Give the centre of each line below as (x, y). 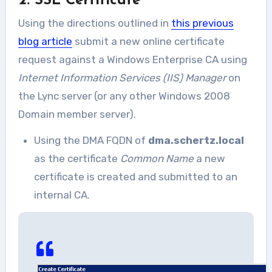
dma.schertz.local (196, 140)
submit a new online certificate (148, 41)
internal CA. (62, 195)
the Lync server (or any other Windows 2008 (124, 96)
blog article (45, 41)
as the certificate (77, 158)
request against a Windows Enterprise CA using (132, 59)
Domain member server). (77, 114)
